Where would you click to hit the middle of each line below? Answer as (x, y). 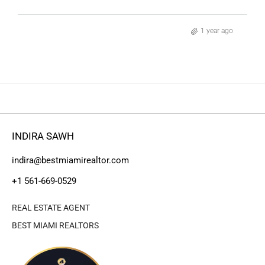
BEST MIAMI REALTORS (55, 226)
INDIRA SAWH (43, 136)
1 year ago (217, 31)
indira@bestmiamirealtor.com (70, 161)
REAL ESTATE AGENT (51, 208)
